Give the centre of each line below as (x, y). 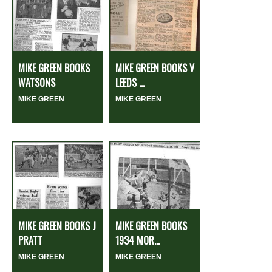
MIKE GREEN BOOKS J (57, 226)
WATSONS (37, 83)
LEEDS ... (130, 83)
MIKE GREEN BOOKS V (155, 68)
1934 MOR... (138, 241)
